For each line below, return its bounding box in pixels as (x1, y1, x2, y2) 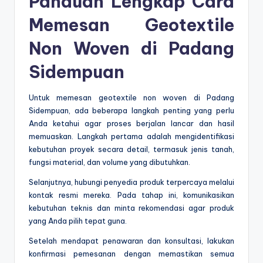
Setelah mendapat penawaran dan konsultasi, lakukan (29, 236, 234, 246)
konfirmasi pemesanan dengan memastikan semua (29, 249, 234, 259)
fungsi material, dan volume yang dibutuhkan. (29, 157, 190, 167)
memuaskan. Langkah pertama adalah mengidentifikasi (29, 131, 234, 141)
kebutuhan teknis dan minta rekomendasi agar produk (29, 203, 234, 213)
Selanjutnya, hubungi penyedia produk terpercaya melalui (29, 177, 234, 187)
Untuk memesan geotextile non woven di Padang (29, 93, 234, 103)
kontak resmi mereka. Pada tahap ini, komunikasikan (29, 190, 234, 200)
